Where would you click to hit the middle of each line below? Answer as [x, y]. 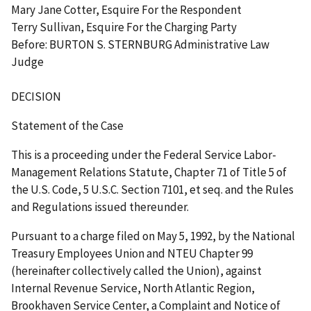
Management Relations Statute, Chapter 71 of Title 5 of [149, 172]
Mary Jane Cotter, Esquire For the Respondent [126, 9]
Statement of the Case [67, 125]
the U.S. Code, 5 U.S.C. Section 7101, [100, 189]
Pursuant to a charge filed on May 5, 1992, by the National [153, 236]
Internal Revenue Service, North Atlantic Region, [133, 288]
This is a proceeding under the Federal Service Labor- [144, 154]
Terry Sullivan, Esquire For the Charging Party [124, 27]
